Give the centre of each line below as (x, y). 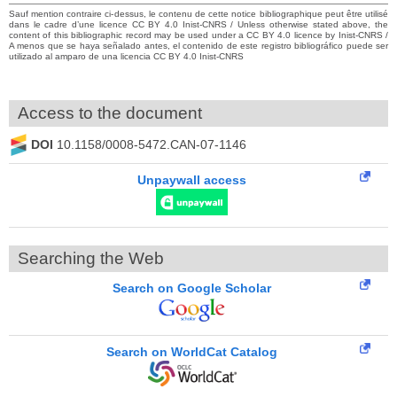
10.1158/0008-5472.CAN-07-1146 (152, 145)
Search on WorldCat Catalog (192, 351)
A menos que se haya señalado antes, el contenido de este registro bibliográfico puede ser (198, 45)
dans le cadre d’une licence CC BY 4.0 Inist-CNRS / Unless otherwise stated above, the (198, 24)
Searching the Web (91, 258)
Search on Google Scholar (192, 288)
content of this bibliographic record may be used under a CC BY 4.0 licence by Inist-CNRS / (198, 35)
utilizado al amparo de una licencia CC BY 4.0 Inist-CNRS (126, 56)
